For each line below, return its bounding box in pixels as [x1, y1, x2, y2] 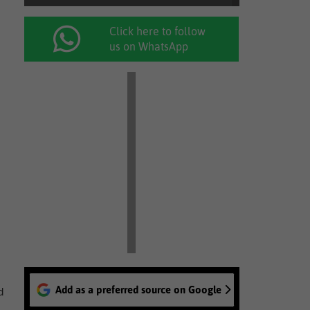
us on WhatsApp [109, 40, 189, 53]
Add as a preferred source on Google [55, 284, 221, 295]
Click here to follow [109, 25, 206, 37]
